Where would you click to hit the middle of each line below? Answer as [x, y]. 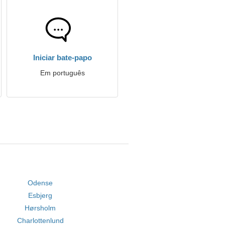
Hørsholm [40, 208]
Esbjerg [40, 195]
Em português [62, 73]
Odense [40, 183]
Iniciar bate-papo [62, 58]
